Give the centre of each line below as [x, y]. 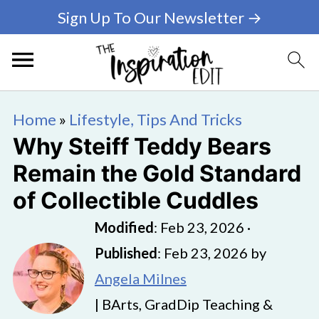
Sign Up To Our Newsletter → [159, 17]
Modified [124, 227]
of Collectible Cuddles [135, 200]
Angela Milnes [140, 278]
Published [126, 253]
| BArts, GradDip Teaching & [183, 304]
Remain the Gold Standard [157, 173]
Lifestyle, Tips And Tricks [155, 119]
